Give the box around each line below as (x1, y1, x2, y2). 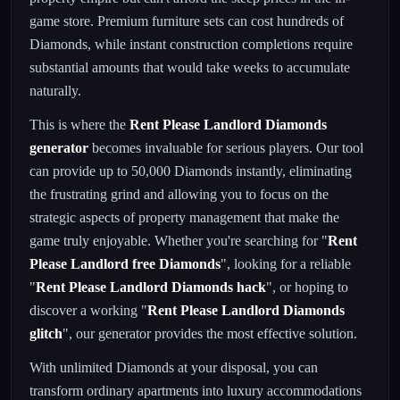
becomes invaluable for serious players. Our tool (88, 140, 363, 155)
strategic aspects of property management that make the (29, 210, 339, 225)
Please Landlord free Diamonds (29, 256, 221, 271)
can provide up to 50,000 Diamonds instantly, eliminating (29, 163, 352, 179)
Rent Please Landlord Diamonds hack (36, 279, 266, 295)
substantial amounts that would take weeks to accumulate (29, 60, 350, 75)
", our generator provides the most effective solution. (62, 326, 357, 341)
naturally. (29, 83, 81, 98)
